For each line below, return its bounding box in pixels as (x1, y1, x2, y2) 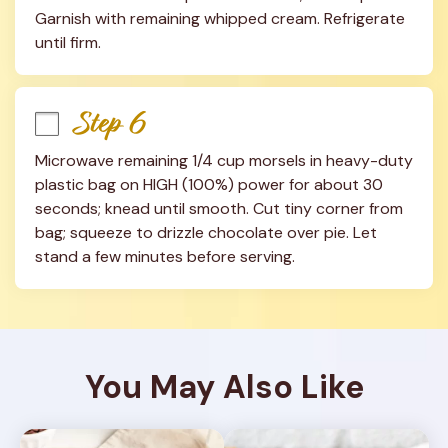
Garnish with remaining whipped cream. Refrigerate (35, 8, 405, 29)
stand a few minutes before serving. (35, 246, 295, 267)
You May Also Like (84, 366, 364, 408)
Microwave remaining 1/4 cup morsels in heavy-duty (35, 150, 413, 171)
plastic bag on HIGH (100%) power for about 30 (35, 174, 383, 195)
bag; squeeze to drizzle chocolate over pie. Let (35, 222, 377, 243)
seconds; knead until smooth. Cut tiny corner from (35, 198, 403, 219)
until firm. (35, 32, 101, 53)
